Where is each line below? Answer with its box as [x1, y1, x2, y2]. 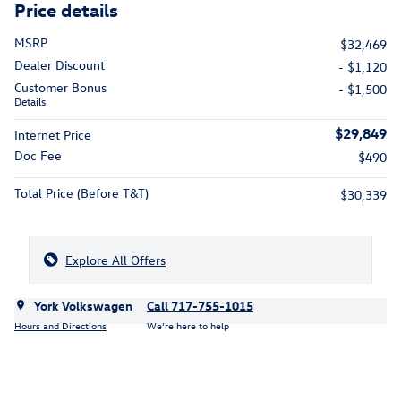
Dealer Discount [14, 55, 105, 73]
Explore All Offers [65, 251, 166, 269]
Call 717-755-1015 [147, 296, 253, 314]
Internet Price [14, 125, 91, 143]
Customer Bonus [14, 78, 107, 96]
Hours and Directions [14, 319, 107, 333]
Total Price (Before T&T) [14, 183, 149, 201]
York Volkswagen [34, 296, 132, 314]
